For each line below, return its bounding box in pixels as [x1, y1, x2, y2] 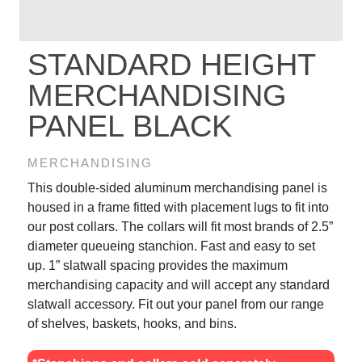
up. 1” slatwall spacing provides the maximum [27, 258, 288, 272]
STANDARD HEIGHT [27, 46, 315, 82]
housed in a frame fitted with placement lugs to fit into [27, 200, 329, 214]
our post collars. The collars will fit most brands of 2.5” [27, 219, 333, 234]
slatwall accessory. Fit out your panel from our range [27, 297, 324, 311]
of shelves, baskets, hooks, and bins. [27, 316, 237, 330]
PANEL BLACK [27, 107, 232, 143]
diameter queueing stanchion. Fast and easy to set [27, 238, 315, 253]
